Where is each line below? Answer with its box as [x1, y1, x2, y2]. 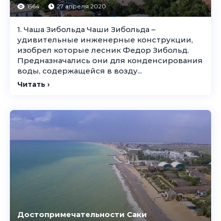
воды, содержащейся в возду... [17, 66, 142, 75]
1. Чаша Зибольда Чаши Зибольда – [17, 25, 155, 34]
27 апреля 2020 [57, 2, 106, 10]
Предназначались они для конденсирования [17, 56, 203, 65]
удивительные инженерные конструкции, [17, 35, 193, 44]
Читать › [17, 80, 50, 89]
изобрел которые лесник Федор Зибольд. [17, 45, 189, 55]
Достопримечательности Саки [17, 210, 147, 219]
